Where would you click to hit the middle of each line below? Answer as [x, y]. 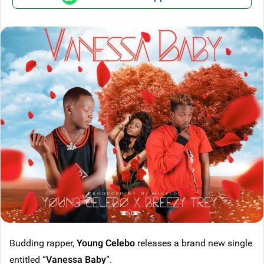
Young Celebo [106, 243]
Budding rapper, [43, 243]
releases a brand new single [194, 243]
